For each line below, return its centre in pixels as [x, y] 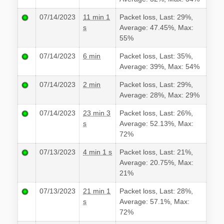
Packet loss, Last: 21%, [156, 152]
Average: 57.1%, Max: [154, 202]
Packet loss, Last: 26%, [156, 113]
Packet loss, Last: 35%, [156, 56]
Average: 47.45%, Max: [156, 28]
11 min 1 [96, 17]
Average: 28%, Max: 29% [159, 95]
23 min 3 [97, 113]
